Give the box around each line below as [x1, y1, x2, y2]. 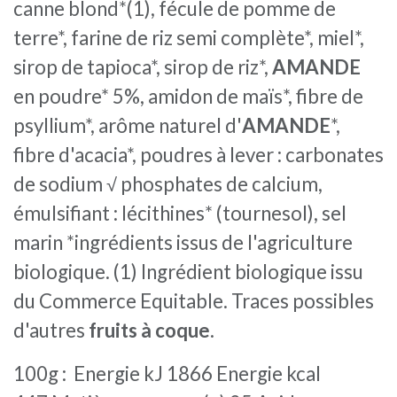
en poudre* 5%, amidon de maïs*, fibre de [13, 83, 363, 108]
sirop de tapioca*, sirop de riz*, [13, 54, 272, 79]
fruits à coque [89, 317, 210, 342]
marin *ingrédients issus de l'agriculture [13, 230, 353, 254]
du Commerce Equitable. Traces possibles [13, 288, 374, 313]
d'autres [13, 317, 89, 342]
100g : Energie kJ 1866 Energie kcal [13, 361, 321, 385]
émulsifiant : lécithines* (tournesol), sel [13, 200, 346, 225]
